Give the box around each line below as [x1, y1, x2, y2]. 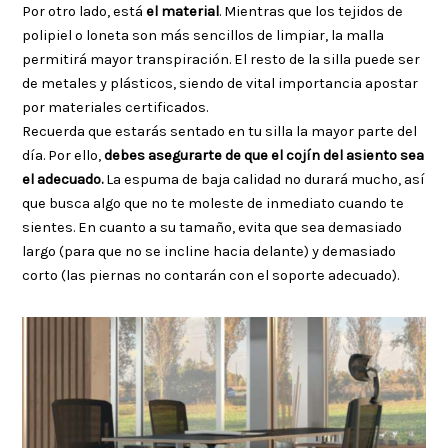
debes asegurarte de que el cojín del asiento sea [104, 146, 425, 164]
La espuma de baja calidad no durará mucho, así [103, 170, 426, 188]
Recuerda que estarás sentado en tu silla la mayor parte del [22, 122, 418, 140]
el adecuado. [22, 170, 104, 188]
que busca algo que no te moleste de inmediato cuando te [22, 194, 405, 212]
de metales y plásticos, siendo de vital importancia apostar [22, 74, 419, 92]
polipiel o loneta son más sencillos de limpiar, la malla [22, 26, 385, 44]
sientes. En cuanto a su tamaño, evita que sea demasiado [22, 218, 403, 236]
